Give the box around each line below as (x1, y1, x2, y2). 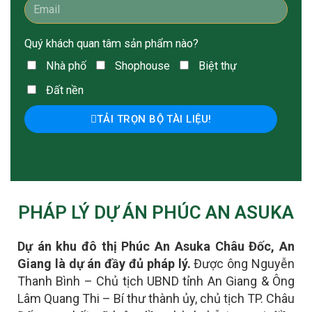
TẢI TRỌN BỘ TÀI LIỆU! (97, 112, 212, 125)
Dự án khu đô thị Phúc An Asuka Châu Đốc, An (17, 238, 295, 253)
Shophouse (115, 59, 170, 73)
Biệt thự (198, 59, 237, 73)
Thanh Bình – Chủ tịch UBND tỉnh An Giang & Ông (17, 273, 295, 288)
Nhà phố (46, 59, 86, 73)
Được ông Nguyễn (194, 256, 295, 271)
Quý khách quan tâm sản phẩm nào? (24, 36, 198, 50)
